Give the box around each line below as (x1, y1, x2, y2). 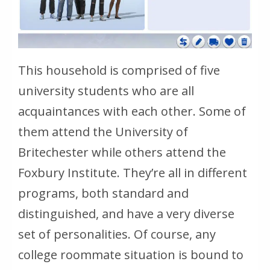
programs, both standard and (18, 184, 189, 201)
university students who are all (18, 82, 194, 99)
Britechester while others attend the (18, 143, 226, 160)
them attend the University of (18, 123, 188, 140)
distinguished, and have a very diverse (18, 205, 234, 222)
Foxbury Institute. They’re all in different (18, 164, 247, 181)
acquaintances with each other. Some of (18, 102, 246, 119)
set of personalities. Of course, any (18, 225, 216, 242)
